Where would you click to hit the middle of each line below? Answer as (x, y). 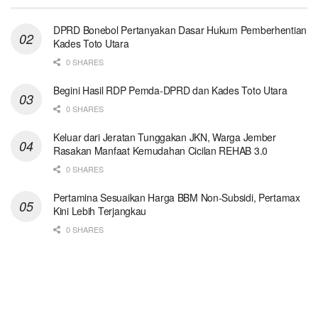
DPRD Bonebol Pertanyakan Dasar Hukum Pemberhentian (180, 30)
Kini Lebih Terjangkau (100, 211)
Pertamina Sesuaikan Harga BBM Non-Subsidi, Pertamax (177, 198)
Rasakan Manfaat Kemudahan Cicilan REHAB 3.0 (160, 151)
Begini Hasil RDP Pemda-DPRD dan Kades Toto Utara (170, 91)
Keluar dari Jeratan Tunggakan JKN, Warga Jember (165, 137)
